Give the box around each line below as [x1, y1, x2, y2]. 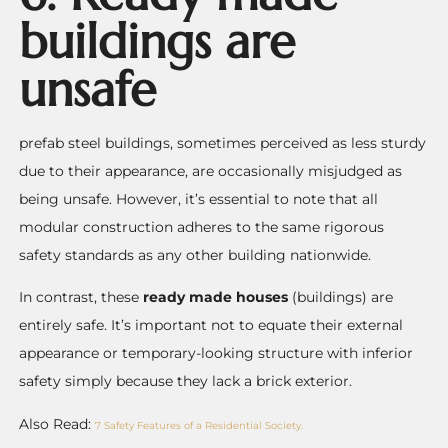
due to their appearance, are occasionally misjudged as [19, 161, 403, 180]
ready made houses [143, 288, 289, 307]
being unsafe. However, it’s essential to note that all [19, 189, 379, 208]
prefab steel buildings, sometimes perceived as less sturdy [19, 133, 427, 152]
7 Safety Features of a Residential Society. [95, 419, 304, 431]
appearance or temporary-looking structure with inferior [19, 344, 414, 363]
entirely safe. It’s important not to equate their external [19, 316, 404, 335]
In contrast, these [19, 288, 144, 307]
